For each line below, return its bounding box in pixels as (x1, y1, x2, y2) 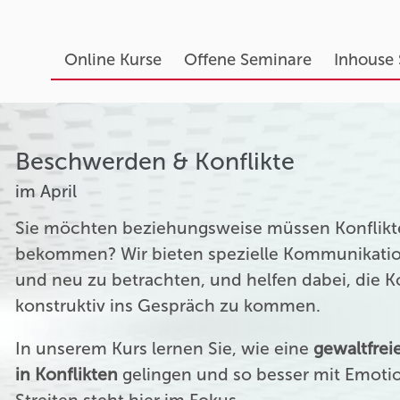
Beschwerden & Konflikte (15, 147, 296, 176)
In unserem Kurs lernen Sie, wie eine (15, 338, 314, 360)
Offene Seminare (183, 50, 312, 70)
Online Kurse (63, 50, 162, 70)
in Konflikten (15, 364, 119, 386)
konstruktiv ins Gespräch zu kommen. (15, 295, 321, 316)
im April (15, 180, 78, 202)
